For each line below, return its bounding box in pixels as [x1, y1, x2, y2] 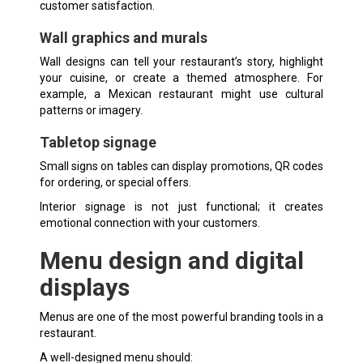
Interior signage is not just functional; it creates [39, 199, 324, 213]
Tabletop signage [39, 133, 156, 151]
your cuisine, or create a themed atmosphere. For [39, 70, 324, 84]
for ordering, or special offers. [39, 175, 191, 189]
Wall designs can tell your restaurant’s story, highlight [39, 54, 324, 68]
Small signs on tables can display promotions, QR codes [39, 159, 324, 173]
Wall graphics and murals [39, 28, 207, 46]
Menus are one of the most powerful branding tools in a [39, 310, 324, 323]
